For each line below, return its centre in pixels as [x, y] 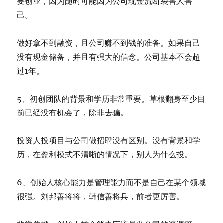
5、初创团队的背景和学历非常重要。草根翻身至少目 [111, 99]
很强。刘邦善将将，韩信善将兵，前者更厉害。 [101, 196]
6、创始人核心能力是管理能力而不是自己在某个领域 [111, 182]
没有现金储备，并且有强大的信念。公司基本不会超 [109, 57]
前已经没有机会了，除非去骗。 [73, 113]
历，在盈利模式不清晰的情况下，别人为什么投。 [105, 155]
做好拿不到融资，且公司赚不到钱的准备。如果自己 [109, 43]
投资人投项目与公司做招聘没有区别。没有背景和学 [109, 141]
